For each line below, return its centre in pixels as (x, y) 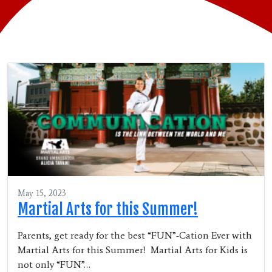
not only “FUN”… (54, 265)
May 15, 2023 (42, 194)
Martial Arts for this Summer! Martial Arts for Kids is (133, 250)
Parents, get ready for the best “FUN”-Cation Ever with (135, 236)
